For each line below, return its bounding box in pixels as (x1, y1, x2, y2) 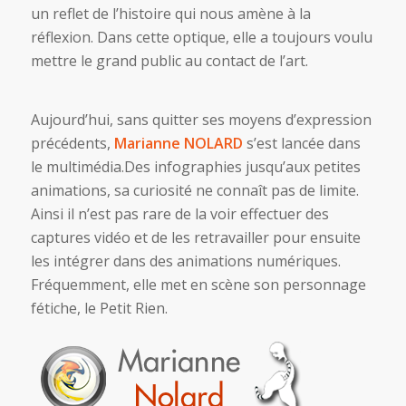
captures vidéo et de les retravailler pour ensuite (30, 227, 361, 248)
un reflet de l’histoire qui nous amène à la (30, 3, 311, 24)
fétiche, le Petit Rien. (30, 298, 168, 319)
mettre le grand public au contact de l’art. (30, 50, 308, 71)
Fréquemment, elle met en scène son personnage (30, 275, 366, 295)
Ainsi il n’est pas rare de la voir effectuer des (30, 204, 329, 225)
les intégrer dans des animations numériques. (30, 251, 341, 272)
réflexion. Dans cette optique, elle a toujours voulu (30, 26, 372, 47)
